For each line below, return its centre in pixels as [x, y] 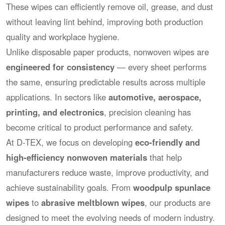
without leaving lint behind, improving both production [105, 22]
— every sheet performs [161, 67]
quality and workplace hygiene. [63, 37]
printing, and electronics [55, 112]
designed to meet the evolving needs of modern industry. [111, 218]
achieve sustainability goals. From [70, 188]
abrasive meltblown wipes [93, 203]
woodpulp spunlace [172, 188]
